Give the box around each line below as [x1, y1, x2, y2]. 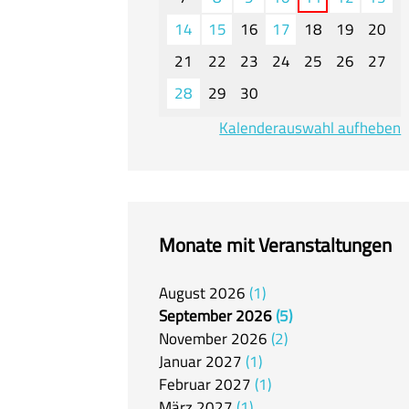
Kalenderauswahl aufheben [219, 116, 402, 140]
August [159, 281, 205, 306]
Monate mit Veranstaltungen [159, 230, 392, 259]
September [159, 304, 232, 329]
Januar [159, 350, 202, 374]
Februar [159, 372, 211, 397]
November [159, 327, 227, 351]
